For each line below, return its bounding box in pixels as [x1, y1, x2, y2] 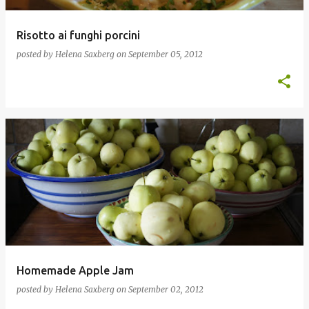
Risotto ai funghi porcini [17, 29, 140, 41]
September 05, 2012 [128, 49, 203, 59]
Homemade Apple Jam [17, 264, 134, 277]
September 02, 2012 [128, 284, 203, 295]
